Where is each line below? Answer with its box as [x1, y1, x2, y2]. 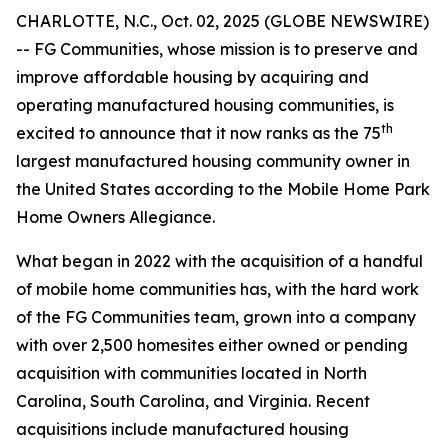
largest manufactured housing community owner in [16, 151, 410, 171]
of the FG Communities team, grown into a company [16, 307, 416, 327]
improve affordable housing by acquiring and [16, 67, 369, 87]
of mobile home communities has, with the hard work [16, 279, 419, 299]
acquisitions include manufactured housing [16, 419, 349, 439]
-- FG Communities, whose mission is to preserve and [16, 39, 418, 59]
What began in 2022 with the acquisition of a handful [16, 251, 423, 271]
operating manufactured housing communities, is [16, 95, 394, 115]
